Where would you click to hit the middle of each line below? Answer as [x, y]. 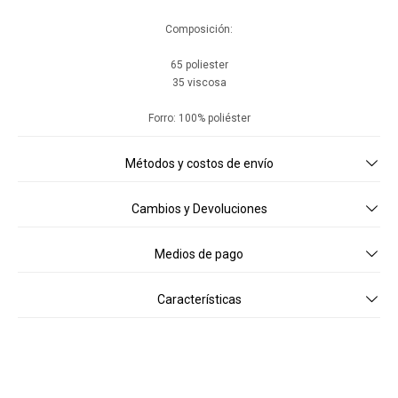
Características [199, 299]
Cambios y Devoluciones [199, 209]
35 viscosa [199, 83]
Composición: [199, 29]
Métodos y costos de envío [199, 163]
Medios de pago [199, 254]
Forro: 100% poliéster [199, 118]
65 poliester [199, 65]
